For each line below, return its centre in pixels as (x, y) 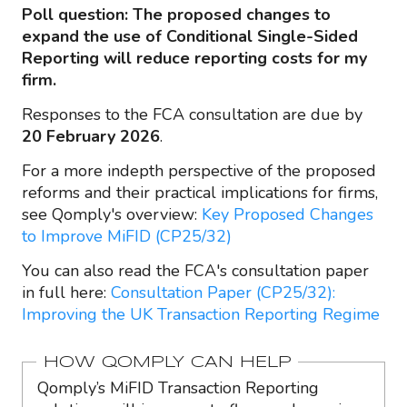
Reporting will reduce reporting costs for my (194, 58)
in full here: (66, 292)
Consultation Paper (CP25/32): (223, 292)
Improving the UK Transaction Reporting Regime (201, 314)
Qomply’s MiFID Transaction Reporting (178, 387)
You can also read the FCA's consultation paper (195, 270)
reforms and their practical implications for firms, (200, 192)
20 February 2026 (91, 136)
